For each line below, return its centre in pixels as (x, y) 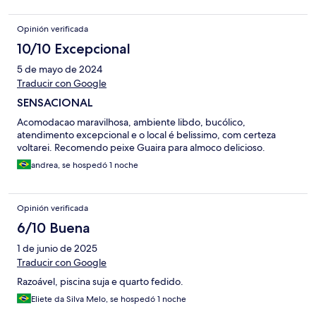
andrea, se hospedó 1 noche (85, 165)
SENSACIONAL (55, 103)
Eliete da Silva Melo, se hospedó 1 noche (109, 299)
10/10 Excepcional (74, 49)
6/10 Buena (54, 228)
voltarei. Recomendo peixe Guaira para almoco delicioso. (141, 148)
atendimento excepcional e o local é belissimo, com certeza (146, 135)
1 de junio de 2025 (57, 249)
